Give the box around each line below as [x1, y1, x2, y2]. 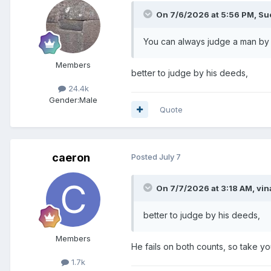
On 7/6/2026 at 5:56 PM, [156, 9, 258, 19]
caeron [51, 151, 90, 164]
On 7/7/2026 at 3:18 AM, [156, 183, 256, 193]
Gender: [49, 94, 79, 105]
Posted [131, 151, 159, 162]
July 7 [159, 151, 181, 162]
